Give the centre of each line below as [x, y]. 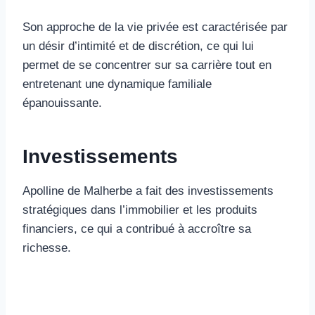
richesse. [47, 247]
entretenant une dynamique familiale [117, 84]
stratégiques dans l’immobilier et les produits [140, 210]
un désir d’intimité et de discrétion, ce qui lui [138, 46]
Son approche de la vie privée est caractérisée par [155, 27]
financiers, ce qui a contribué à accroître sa [137, 229]
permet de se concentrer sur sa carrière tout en [147, 65]
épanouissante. [62, 103]
